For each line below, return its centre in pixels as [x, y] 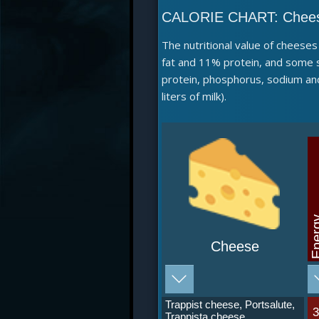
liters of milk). [194, 96]
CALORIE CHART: [222, 17]
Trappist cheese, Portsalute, [230, 304]
